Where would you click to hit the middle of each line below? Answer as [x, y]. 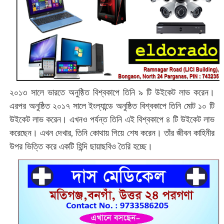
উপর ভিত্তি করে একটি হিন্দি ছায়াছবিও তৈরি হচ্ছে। [81, 147]
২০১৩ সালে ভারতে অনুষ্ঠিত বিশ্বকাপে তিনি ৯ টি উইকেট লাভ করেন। [112, 93]
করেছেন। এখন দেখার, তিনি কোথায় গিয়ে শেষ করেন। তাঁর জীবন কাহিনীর [112, 133]
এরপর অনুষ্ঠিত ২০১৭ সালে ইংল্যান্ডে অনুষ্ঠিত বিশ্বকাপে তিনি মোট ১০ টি [112, 106]
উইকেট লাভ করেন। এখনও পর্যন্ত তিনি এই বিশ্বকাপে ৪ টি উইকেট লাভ [112, 120]
